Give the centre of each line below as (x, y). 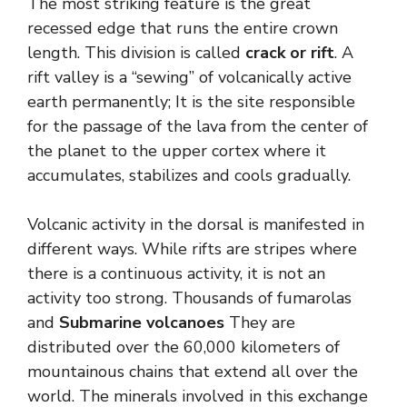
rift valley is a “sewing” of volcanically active (189, 77)
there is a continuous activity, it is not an (176, 273)
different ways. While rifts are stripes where (192, 248)
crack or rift (290, 52)
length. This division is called (136, 52)
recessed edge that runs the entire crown (183, 28)
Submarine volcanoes (142, 322)
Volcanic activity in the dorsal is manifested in (196, 224)
